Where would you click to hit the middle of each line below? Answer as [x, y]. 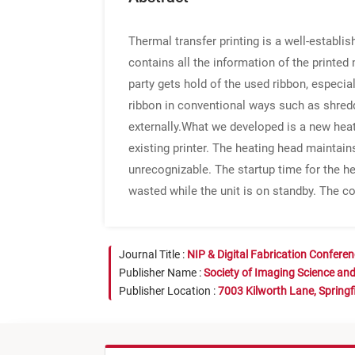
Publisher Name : [161, 273]
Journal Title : [153, 254]
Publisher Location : [168, 291]
